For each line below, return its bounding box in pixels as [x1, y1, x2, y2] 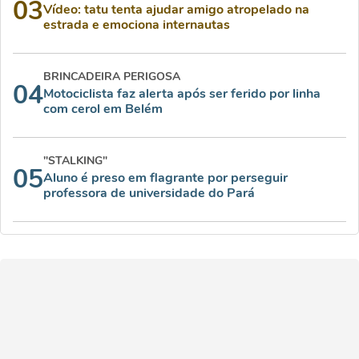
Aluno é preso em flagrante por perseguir [43, 169, 288, 188]
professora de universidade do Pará [43, 184, 255, 203]
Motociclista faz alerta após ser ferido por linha [43, 85, 321, 103]
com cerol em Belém [43, 100, 163, 119]
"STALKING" [43, 153, 107, 169]
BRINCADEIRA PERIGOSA [43, 69, 180, 85]
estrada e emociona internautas [43, 16, 230, 34]
